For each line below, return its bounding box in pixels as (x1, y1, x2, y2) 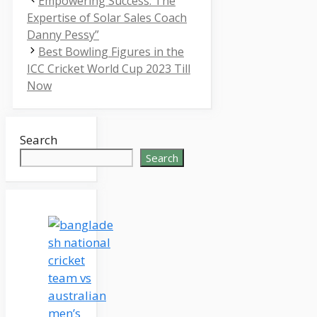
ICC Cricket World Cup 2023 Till (27, 61, 190, 77)
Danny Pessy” (27, 27, 99, 43)
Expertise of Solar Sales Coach (27, 10, 187, 26)
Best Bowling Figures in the (38, 44, 184, 60)
